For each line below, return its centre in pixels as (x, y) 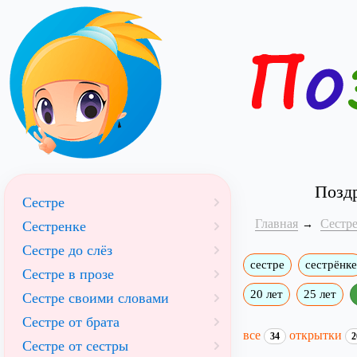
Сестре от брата (71, 322)
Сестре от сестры (75, 346)
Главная (276, 224)
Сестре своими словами (96, 298)
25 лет (320, 294)
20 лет (266, 294)
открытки (317, 335)
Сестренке (54, 226)
